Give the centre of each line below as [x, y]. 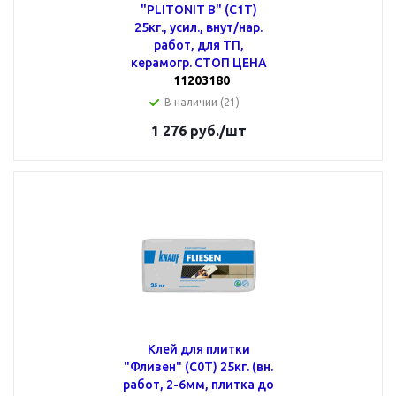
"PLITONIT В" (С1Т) [198, 10]
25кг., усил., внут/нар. [198, 27]
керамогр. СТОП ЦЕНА [198, 63]
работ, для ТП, [198, 45]
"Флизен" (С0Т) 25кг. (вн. [198, 367]
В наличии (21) [202, 102]
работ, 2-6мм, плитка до [198, 385]
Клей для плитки [198, 349]
